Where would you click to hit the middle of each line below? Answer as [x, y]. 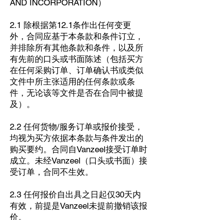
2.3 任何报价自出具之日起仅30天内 [75, 194]
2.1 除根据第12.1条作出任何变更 [70, 25]
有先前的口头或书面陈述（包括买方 [77, 59]
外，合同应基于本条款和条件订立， [77, 36]
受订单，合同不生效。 [52, 172]
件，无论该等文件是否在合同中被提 [77, 93]
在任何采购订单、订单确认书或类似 [77, 70]
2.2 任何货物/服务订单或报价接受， [76, 127]
